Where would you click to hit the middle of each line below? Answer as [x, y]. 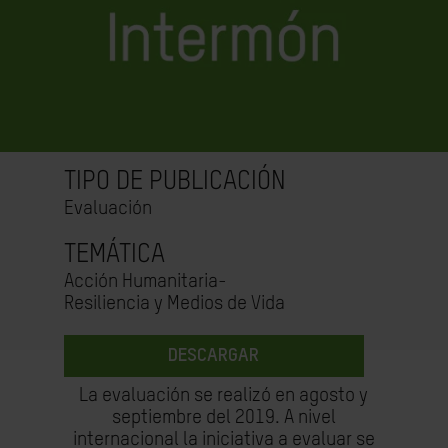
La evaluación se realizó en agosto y [224, 395]
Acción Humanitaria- [145, 281]
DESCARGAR [214, 355]
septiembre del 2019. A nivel [223, 417]
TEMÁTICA [114, 255]
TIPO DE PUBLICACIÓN [174, 182]
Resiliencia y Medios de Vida [174, 303]
